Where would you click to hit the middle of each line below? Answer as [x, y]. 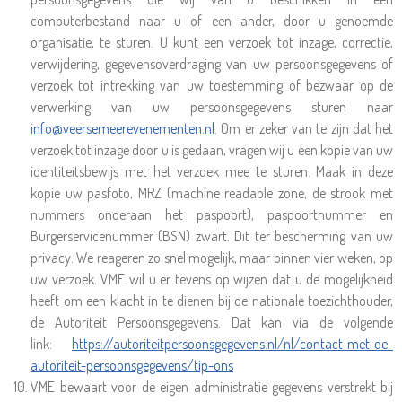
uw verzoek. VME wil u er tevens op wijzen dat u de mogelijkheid [212, 279]
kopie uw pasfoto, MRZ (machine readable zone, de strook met [212, 193]
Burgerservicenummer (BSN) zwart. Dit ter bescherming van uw [212, 236]
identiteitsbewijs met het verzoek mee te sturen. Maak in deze [212, 171]
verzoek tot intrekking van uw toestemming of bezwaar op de [212, 85]
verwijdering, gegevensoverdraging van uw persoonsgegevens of [212, 64]
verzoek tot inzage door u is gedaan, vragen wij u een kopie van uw [212, 150]
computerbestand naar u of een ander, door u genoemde [212, 21]
